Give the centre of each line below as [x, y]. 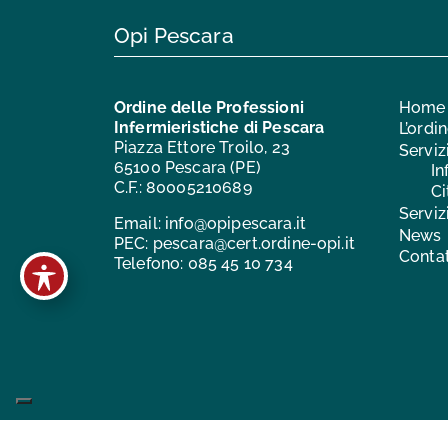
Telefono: [151, 263]
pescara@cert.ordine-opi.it [253, 243]
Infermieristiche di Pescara [219, 127]
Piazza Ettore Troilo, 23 [202, 147]
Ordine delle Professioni [209, 107]
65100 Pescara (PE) [187, 167]
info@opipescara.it [236, 223]
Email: [140, 223]
